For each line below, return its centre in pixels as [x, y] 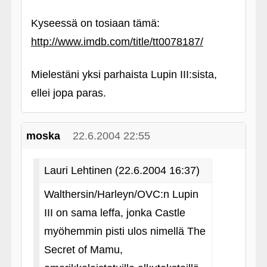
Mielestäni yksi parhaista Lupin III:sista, [124, 74]
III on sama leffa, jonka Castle [114, 213]
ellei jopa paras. [68, 93]
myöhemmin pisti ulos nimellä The [125, 231]
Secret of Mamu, [83, 250]
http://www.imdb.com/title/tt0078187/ [117, 42]
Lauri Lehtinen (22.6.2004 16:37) [122, 170]
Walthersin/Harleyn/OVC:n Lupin [121, 194]
